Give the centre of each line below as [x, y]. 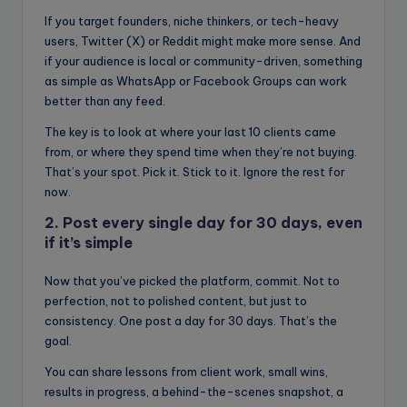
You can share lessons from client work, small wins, [186, 372]
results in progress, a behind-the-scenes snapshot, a [194, 392]
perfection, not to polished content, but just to [176, 301]
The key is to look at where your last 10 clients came [190, 132]
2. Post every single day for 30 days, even [203, 223]
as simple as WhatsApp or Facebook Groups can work [196, 81]
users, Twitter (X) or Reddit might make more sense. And [203, 41]
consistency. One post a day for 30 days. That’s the [191, 321]
